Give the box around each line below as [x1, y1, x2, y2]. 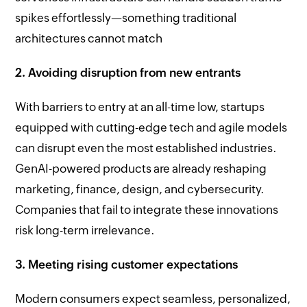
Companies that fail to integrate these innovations [15, 202, 279, 217]
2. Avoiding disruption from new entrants [15, 65, 241, 79]
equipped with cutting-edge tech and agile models [15, 120, 288, 134]
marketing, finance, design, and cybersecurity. [15, 182, 265, 196]
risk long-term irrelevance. [15, 223, 156, 237]
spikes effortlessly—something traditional [15, 10, 237, 25]
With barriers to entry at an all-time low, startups [15, 99, 265, 114]
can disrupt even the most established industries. [15, 140, 278, 155]
